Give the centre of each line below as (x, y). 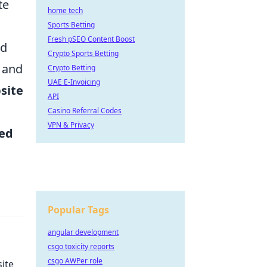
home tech (65, 10)
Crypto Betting (72, 68)
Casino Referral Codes (85, 111)
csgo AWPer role (75, 261)
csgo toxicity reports (81, 246)
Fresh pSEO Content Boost (91, 39)
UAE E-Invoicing (74, 82)
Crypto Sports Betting (83, 53)
